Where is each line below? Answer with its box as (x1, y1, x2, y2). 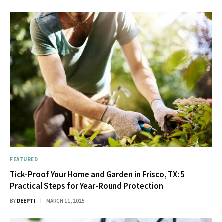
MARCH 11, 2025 (46, 197, 85, 205)
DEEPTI (17, 197, 36, 205)
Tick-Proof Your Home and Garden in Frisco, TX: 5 (10, 169, 185, 180)
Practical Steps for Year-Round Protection (10, 180, 163, 192)
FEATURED (10, 156, 38, 163)
